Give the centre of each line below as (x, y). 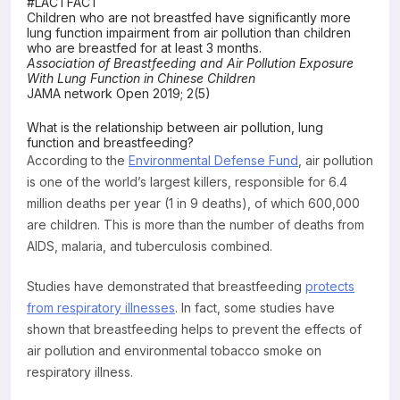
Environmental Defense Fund (213, 160)
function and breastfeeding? (110, 142)
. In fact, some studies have (255, 307)
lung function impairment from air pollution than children (189, 32)
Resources (59, 26)
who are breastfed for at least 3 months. (144, 47)
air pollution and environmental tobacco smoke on (174, 350)
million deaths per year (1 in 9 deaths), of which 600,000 (193, 203)
